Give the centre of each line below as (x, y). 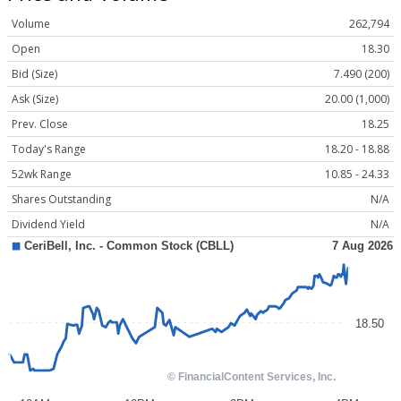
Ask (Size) (35, 99)
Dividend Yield (48, 225)
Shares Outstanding (61, 200)
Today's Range (49, 149)
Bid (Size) (34, 74)
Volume (31, 24)
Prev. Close (40, 124)
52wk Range (42, 175)
